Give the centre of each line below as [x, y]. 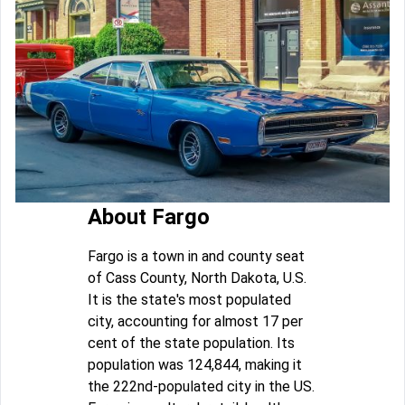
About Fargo [149, 217]
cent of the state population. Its [191, 344]
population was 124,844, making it [195, 365]
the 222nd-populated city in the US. [201, 387]
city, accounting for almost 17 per [195, 322]
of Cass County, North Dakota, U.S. [197, 278]
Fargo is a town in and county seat [196, 257]
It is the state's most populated [189, 300]
